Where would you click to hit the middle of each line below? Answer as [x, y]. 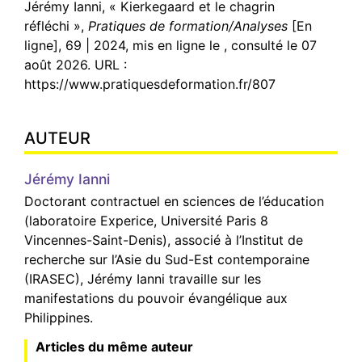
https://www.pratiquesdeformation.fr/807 [150, 84]
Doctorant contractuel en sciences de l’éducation [174, 201]
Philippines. [59, 317]
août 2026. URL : [76, 64]
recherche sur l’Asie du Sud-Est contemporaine [167, 259]
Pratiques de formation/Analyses [188, 25]
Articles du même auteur [114, 346]
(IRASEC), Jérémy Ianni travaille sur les [143, 278]
